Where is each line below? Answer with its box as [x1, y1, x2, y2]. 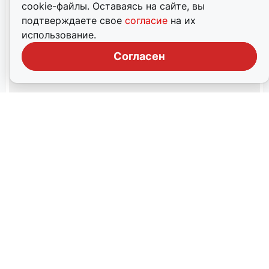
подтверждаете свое [22, 14, 125, 26]
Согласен [113, 50, 165, 62]
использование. [22, 29, 96, 41]
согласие [125, 14, 171, 26]
